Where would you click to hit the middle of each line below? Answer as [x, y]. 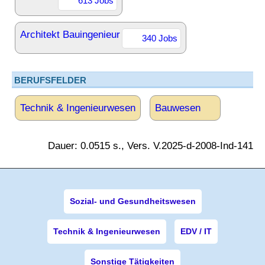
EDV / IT [196, 231]
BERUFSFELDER [50, 80]
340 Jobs [160, 38]
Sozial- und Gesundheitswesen [132, 201]
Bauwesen [178, 108]
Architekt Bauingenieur [70, 35]
